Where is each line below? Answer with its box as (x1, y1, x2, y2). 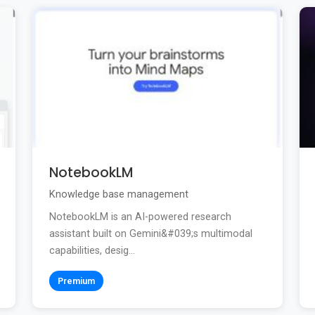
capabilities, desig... (49, 244, 135, 257)
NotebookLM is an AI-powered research (49, 210, 231, 223)
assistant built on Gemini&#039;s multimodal (49, 227, 252, 240)
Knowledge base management (49, 188, 188, 200)
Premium (58, 275, 95, 286)
